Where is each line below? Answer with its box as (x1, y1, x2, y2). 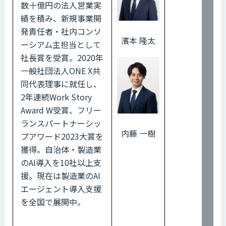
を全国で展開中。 (21, 195, 85, 208)
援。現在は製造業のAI (21, 169, 100, 182)
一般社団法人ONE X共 (21, 64, 100, 77)
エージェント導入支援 (21, 182, 101, 195)
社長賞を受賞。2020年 (21, 51, 103, 64)
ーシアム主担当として (21, 38, 101, 50)
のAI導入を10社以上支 (21, 156, 101, 168)
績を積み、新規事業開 (21, 12, 101, 24)
